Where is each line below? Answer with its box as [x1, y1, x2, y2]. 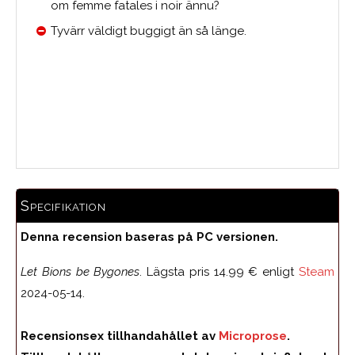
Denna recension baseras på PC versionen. [21, 229, 278, 244]
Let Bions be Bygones [21, 264, 140, 279]
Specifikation [21, 197, 106, 214]
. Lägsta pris [139, 264, 214, 279]
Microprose [219, 328, 287, 343]
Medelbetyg [151, 119, 204, 131]
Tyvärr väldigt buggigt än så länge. [51, 23, 246, 38]
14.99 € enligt [213, 264, 295, 279]
